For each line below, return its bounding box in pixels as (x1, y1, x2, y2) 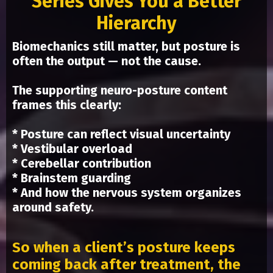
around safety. (12, 200, 94, 215)
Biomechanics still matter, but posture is (12, 39, 240, 54)
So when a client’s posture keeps (12, 239, 235, 257)
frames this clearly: (12, 97, 121, 113)
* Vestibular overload (12, 141, 132, 157)
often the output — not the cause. (12, 54, 201, 69)
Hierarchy (96, 12, 177, 35)
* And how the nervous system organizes (12, 185, 241, 200)
